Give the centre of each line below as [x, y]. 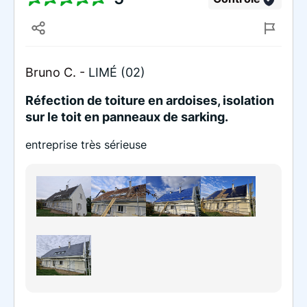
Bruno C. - [57, 72]
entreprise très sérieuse [86, 144]
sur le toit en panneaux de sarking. [127, 116]
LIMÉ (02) [117, 72]
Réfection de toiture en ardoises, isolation [150, 100]
